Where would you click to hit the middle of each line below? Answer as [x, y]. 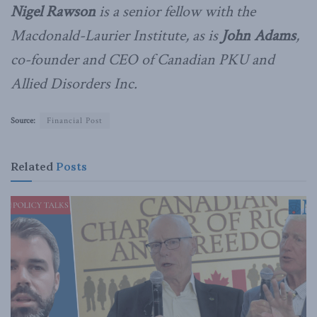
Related [32, 166]
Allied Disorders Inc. [74, 83]
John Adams [259, 35]
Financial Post [75, 120]
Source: [23, 120]
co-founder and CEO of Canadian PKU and [143, 59]
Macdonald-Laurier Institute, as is [116, 35]
